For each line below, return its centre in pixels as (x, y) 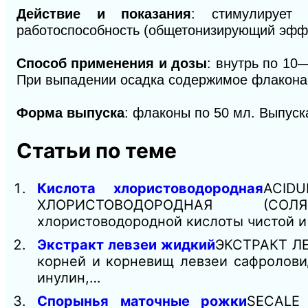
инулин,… (69, 278)
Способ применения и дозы (112, 64)
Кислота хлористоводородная (150, 189)
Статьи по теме (97, 151)
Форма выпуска (70, 113)
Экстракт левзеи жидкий (126, 245)
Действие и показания (104, 14)
